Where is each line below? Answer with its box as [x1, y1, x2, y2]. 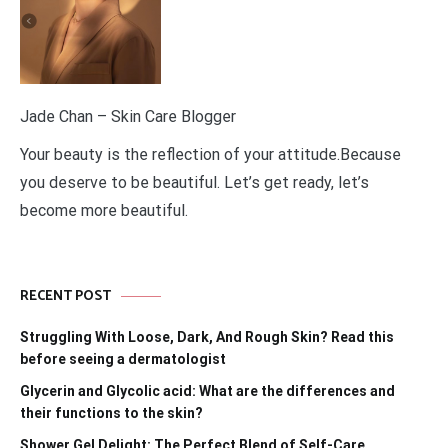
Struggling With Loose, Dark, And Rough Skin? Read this [20, 329, 394, 346]
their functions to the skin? [20, 405, 203, 422]
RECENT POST [20, 285, 111, 309]
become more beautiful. [20, 201, 188, 221]
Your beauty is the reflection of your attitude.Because [20, 145, 401, 165]
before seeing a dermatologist [20, 351, 226, 368]
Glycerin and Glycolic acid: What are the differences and [20, 383, 395, 400]
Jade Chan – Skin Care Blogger [20, 107, 236, 127]
